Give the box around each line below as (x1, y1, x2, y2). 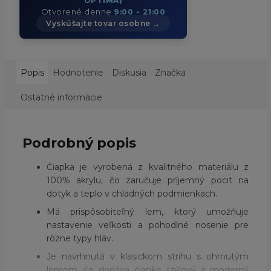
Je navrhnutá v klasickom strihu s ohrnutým (46, 251, 249, 263)
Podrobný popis (22, 134, 136, 152)
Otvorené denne (41, 6, 114, 16)
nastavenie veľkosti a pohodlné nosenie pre (46, 220, 249, 231)
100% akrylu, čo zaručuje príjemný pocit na (46, 175, 249, 186)
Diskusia (111, 67, 146, 78)
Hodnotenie (52, 67, 103, 78)
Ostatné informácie (20, 91, 102, 103)
